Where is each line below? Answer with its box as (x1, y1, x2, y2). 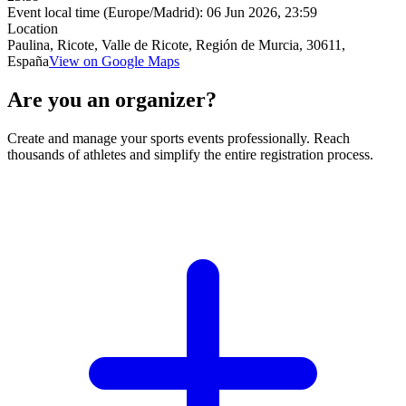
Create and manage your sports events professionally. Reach (7, 130, 350, 146)
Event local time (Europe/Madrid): (7, 5, 207, 20)
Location (7, 21, 58, 36)
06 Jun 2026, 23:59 (207, 5, 317, 20)
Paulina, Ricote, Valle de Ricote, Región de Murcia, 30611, (7, 37, 345, 53)
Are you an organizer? (7, 87, 217, 111)
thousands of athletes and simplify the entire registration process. (7, 146, 373, 162)
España (7, 53, 49, 69)
